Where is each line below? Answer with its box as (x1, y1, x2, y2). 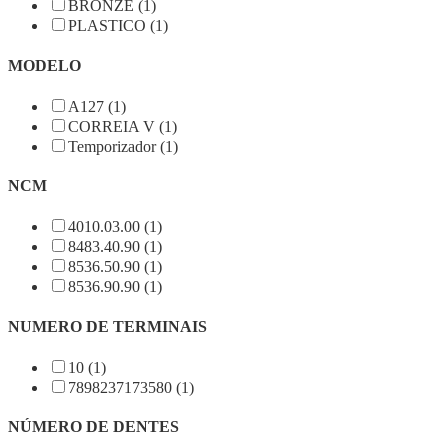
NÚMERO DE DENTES (8, 418, 179, 436)
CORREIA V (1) (68, 117, 177, 135)
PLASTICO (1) (68, 17, 168, 35)
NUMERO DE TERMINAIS (8, 317, 207, 335)
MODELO (8, 56, 81, 74)
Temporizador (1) (68, 137, 178, 155)
